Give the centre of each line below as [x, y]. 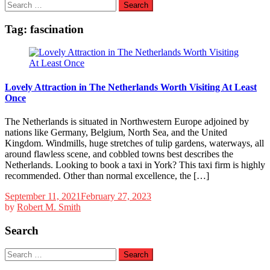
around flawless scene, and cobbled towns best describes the [119, 154]
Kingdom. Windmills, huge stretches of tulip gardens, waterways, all [134, 143]
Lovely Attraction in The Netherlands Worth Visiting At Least [131, 87]
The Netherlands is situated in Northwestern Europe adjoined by [127, 121]
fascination [57, 29]
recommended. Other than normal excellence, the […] [107, 175]
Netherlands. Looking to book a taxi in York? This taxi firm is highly [135, 165]
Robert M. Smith [49, 207]
